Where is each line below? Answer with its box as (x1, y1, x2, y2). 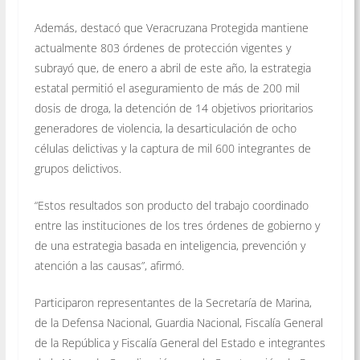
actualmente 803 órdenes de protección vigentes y (34, 39, 291, 55)
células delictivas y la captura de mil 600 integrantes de (34, 140, 311, 156)
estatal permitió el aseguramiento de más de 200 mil (34, 80, 300, 96)
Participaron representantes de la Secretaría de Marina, (34, 294, 312, 310)
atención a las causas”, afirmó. (34, 257, 184, 273)
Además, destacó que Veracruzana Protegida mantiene (34, 19, 309, 35)
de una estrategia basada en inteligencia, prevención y (34, 237, 305, 253)
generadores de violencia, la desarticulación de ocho (34, 120, 297, 136)
